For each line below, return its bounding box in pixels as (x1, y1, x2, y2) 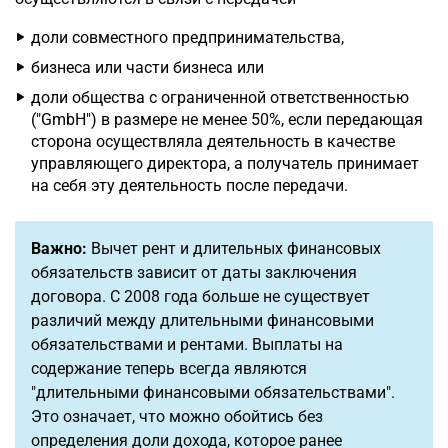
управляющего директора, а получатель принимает (31, 154, 419, 173)
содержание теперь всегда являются (31, 359, 307, 378)
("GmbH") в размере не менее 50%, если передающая (31, 110, 423, 129)
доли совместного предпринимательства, (31, 28, 344, 47)
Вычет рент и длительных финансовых (87, 239, 381, 258)
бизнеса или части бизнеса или (31, 58, 264, 77)
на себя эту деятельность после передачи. (31, 176, 348, 195)
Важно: (31, 239, 87, 258)
